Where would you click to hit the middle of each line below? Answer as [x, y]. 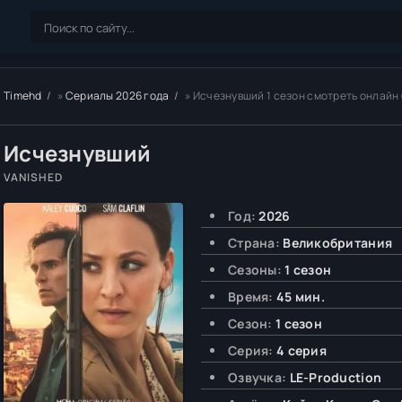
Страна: [254, 243]
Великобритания [338, 243]
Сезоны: [255, 270]
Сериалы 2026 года [117, 96]
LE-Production [336, 377]
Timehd [23, 96]
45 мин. [300, 297]
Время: [251, 297]
